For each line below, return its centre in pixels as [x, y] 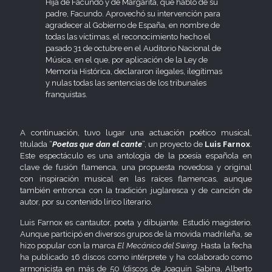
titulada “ [36, 144]
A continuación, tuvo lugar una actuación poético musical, [136, 132]
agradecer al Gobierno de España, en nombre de [133, 25]
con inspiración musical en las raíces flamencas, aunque [136, 178]
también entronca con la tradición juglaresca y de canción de [136, 190]
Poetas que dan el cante [97, 144]
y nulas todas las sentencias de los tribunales [126, 83]
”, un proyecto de [173, 144]
